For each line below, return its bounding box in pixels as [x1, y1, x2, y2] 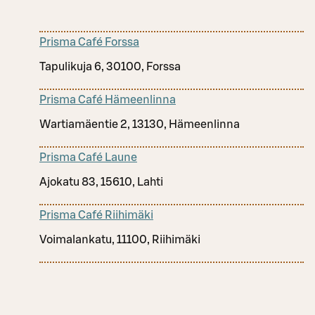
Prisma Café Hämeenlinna [39, 94, 176, 105]
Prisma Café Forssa [39, 36, 139, 48]
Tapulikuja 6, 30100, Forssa [39, 60, 181, 72]
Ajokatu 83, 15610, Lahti [39, 176, 163, 188]
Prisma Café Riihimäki [39, 209, 153, 221]
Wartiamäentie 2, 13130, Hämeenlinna [39, 118, 240, 130]
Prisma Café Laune [39, 151, 137, 163]
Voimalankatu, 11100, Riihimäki [39, 233, 200, 245]
